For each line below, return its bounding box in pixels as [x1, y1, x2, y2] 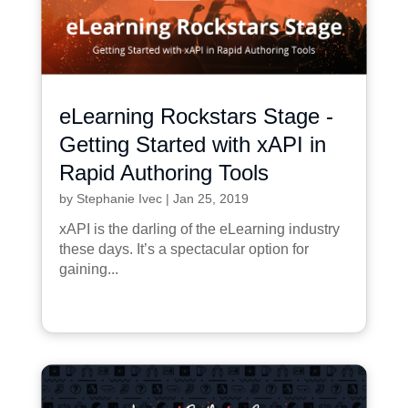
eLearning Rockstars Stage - [58, 103, 333, 128]
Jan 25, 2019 [172, 190, 249, 206]
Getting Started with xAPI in [58, 131, 326, 157]
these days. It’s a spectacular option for [58, 240, 309, 257]
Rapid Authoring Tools [58, 159, 269, 185]
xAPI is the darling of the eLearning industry [58, 220, 340, 237]
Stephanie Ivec [76, 190, 162, 206]
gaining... [58, 260, 118, 277]
